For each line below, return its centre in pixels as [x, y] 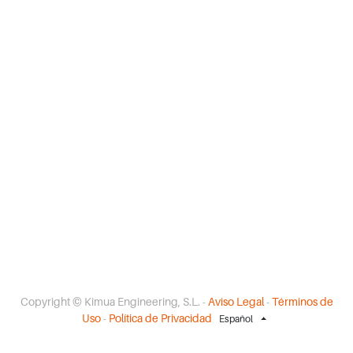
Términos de [302, 301]
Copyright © [51, 301]
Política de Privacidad [160, 318]
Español [236, 319]
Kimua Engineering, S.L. [142, 301]
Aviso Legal [236, 301]
